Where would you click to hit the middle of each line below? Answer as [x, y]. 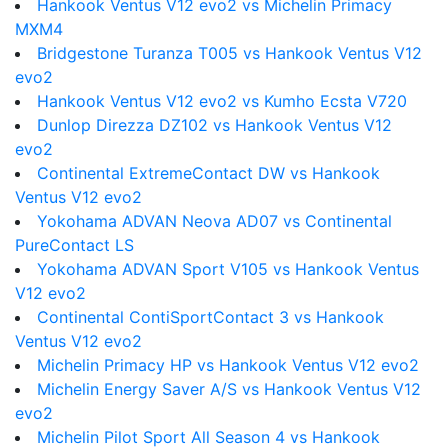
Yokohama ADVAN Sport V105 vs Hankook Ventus [228, 269]
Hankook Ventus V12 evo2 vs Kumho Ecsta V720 [222, 101]
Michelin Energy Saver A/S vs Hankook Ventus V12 [229, 389]
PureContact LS [74, 245]
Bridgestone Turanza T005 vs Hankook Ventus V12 [229, 53]
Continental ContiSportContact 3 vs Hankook [210, 317]
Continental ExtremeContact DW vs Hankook [208, 173]
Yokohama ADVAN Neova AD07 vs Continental [214, 221]
